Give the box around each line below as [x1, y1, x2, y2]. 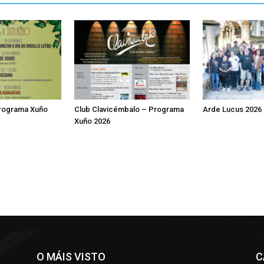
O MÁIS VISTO [37, 250, 105, 263]
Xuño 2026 [74, 116, 110, 126]
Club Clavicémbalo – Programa [74, 104, 184, 114]
